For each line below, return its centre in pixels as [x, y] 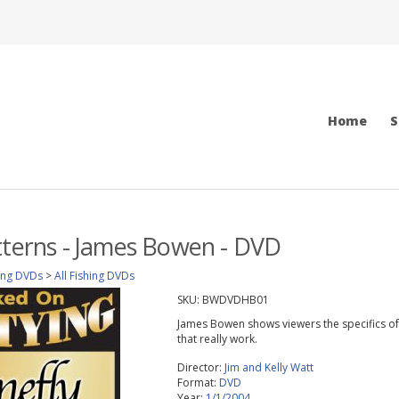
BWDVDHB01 [235, 300]
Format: [198, 383]
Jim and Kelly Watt [269, 367]
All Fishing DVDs [94, 276]
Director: [200, 367]
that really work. [217, 339]
